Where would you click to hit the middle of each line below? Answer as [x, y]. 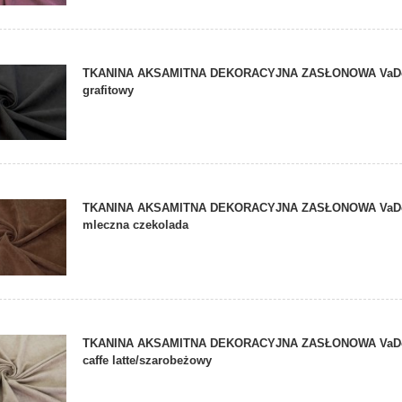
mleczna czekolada [136, 225]
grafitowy [109, 90]
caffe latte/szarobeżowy [148, 361]
